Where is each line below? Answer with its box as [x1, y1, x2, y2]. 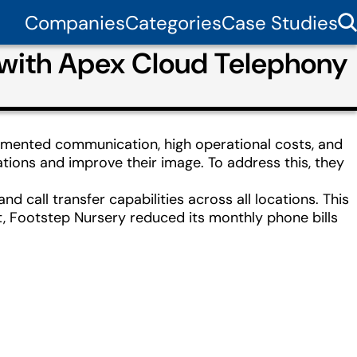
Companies [25, 10, 125, 35]
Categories [125, 10, 222, 35]
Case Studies [222, 10, 338, 35]
